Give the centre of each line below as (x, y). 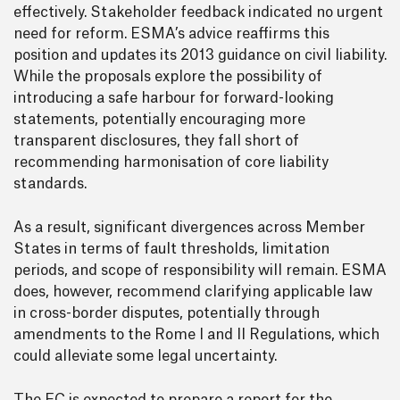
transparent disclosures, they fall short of (156, 141)
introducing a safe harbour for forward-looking (174, 98)
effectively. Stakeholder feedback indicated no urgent (198, 12)
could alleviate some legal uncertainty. (145, 356)
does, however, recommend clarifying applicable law (193, 292)
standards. (50, 184)
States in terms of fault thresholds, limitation (171, 249)
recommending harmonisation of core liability (171, 162)
